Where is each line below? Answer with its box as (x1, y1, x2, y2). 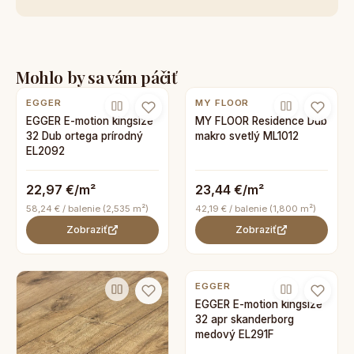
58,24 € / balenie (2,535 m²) (26, 203, 149, 214)
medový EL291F (195, 328, 274, 341)
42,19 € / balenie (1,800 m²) (195, 203, 316, 214)
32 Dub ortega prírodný (26, 130, 143, 142)
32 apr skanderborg (195, 313, 294, 326)
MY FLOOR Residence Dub (195, 115, 327, 127)
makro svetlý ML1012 (195, 130, 299, 142)
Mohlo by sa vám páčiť (16, 66, 177, 88)
